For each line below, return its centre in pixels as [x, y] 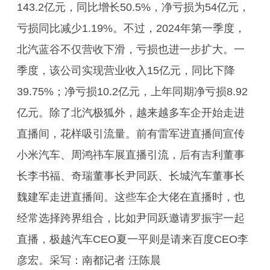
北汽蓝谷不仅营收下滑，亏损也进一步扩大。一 [131, 49]
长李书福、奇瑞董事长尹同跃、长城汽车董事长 [131, 176]
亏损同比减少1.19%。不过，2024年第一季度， [131, 28]
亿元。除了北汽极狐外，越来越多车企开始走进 [131, 113]
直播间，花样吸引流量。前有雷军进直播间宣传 [131, 134]
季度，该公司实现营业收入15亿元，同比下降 [126, 71]
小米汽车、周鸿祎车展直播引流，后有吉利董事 [131, 155]
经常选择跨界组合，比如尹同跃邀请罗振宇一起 [131, 218]
